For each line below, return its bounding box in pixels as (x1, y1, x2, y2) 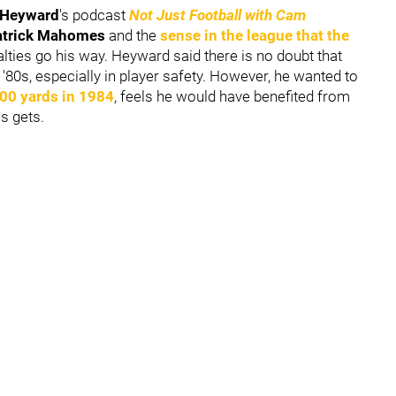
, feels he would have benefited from (114, 87, 350, 105)
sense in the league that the (160, 26, 349, 44)
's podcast (59, 5, 129, 24)
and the (105, 26, 160, 44)
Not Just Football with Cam (129, 5, 306, 24)
